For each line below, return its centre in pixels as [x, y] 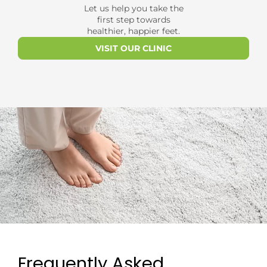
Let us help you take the [133, 8]
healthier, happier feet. [133, 31]
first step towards [133, 19]
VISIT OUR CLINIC [133, 48]
